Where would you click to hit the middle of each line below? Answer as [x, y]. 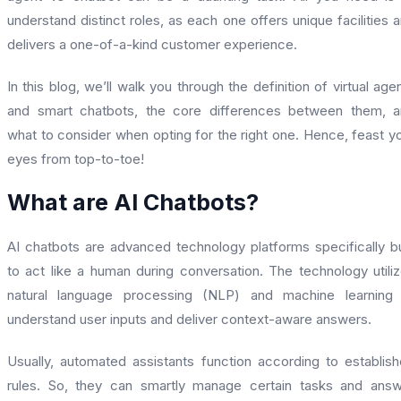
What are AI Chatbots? [133, 203]
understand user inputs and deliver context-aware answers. [189, 320]
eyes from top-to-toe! [76, 158]
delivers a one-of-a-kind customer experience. [152, 44]
